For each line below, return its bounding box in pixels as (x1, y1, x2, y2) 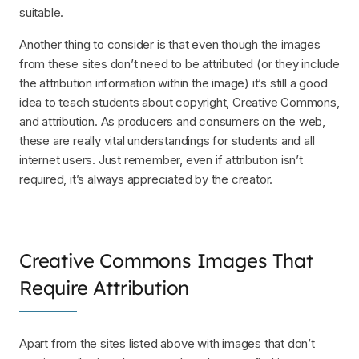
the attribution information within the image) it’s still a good (19, 75, 328, 91)
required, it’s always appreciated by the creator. (19, 171, 273, 187)
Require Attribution (19, 275, 190, 300)
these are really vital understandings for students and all (19, 132, 315, 148)
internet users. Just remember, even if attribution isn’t (19, 151, 303, 167)
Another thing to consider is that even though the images (19, 36, 321, 52)
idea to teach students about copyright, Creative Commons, (19, 94, 340, 110)
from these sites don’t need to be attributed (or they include (19, 55, 340, 71)
